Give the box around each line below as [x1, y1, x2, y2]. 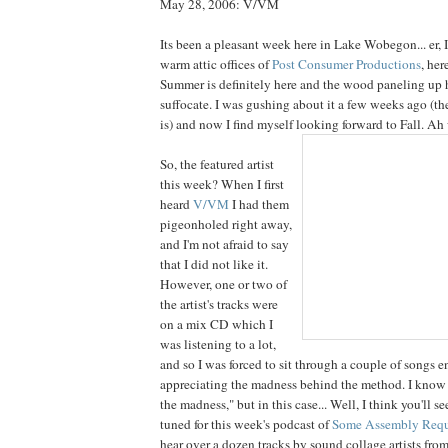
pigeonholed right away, [160, 215, 292, 234]
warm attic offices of [160, 55, 272, 74]
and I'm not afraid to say [160, 235, 289, 254]
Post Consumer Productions [272, 55, 421, 74]
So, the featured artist [160, 155, 274, 174]
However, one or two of [160, 275, 287, 294]
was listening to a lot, [160, 335, 276, 354]
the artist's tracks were [160, 295, 278, 314]
